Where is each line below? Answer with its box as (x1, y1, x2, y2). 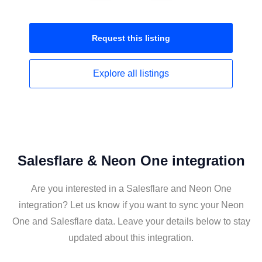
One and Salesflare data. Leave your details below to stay (12, 216, 250, 226)
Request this (92, 33, 145, 43)
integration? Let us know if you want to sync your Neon (18, 200, 244, 210)
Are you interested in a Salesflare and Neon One (30, 184, 232, 194)
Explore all (93, 68, 140, 78)
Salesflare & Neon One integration (17, 153, 245, 168)
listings (140, 68, 169, 78)
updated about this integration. (68, 233, 194, 243)
